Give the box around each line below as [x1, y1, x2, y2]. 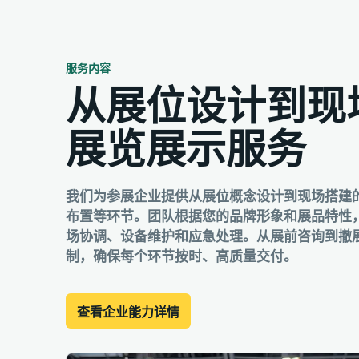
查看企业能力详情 [77, 305, 179, 320]
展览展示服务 [66, 127, 306, 173]
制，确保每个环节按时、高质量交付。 [66, 249, 297, 265]
